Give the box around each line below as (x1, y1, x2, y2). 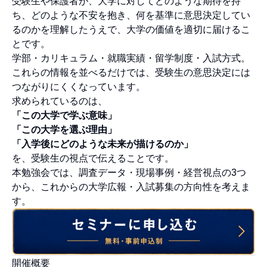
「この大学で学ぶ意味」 (12, 108, 117, 121)
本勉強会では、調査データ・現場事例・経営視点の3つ (12, 166, 246, 178)
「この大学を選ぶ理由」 (12, 123, 117, 135)
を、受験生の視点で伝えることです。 (12, 151, 174, 164)
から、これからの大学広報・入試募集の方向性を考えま (12, 180, 250, 193)
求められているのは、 (12, 94, 107, 107)
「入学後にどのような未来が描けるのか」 (12, 137, 193, 150)
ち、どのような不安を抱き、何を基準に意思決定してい (12, 8, 250, 21)
